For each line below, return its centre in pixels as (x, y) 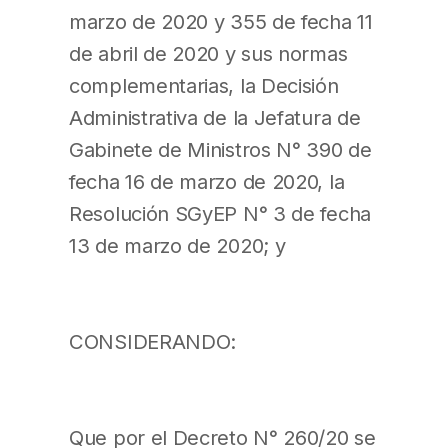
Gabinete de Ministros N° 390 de (220, 149)
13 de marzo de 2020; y (177, 245)
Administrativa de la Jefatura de (215, 117)
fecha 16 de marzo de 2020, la (207, 181)
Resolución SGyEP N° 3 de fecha (220, 213)
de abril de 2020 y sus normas (208, 53)
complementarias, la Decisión (204, 85)
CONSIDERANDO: (153, 342)
